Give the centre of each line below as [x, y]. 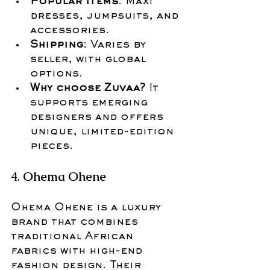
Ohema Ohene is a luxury [88, 208]
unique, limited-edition [104, 132]
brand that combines [76, 222]
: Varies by [116, 45]
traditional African [74, 237]
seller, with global [90, 59]
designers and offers [99, 117]
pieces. [52, 146]
